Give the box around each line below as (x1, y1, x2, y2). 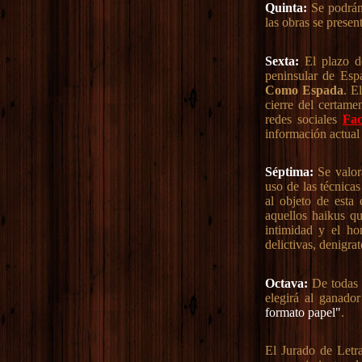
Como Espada (264, 82, 343, 97)
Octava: (264, 276, 308, 290)
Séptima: (264, 165, 314, 179)
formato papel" (264, 305, 341, 319)
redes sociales (264, 112, 343, 126)
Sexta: (264, 53, 299, 68)
